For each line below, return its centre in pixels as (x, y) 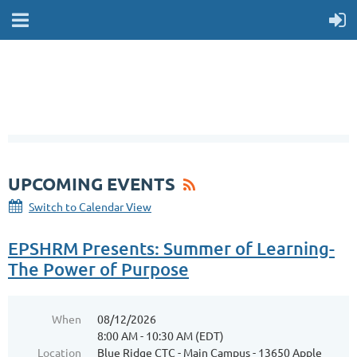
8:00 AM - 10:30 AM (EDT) (161, 335)
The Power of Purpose (98, 269)
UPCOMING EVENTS (92, 184)
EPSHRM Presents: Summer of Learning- (171, 248)
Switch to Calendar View (90, 206)
